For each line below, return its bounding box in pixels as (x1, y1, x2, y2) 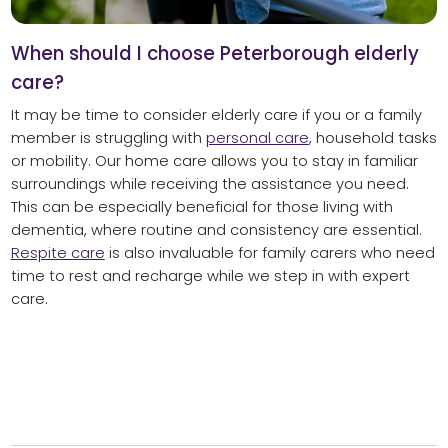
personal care (205, 127, 309, 148)
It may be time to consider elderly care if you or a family (10, 104, 422, 125)
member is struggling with (10, 127, 206, 148)
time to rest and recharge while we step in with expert (10, 265, 410, 286)
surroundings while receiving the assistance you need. (10, 173, 409, 194)
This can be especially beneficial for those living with (10, 196, 393, 217)
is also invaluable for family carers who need (104, 242, 435, 263)
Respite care (10, 242, 105, 263)
